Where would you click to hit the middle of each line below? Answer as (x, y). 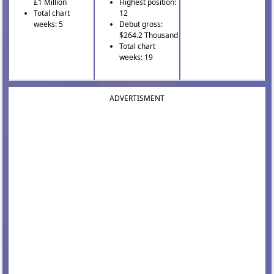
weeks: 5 (49, 24)
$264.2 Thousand (149, 35)
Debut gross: (141, 24)
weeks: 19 (136, 57)
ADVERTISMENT (137, 98)
